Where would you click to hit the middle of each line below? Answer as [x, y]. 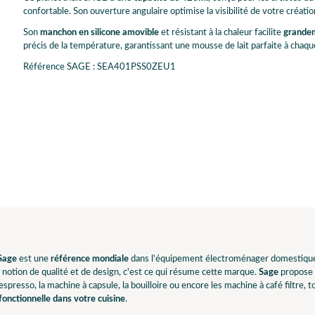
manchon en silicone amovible [99, 33]
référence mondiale [90, 259]
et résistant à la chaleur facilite [221, 33]
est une [34, 259]
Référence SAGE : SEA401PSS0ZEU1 [99, 67]
